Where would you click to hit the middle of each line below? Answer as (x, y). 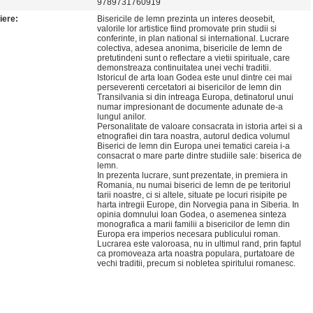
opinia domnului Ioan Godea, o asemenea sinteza (192, 214)
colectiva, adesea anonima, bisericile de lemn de (190, 48)
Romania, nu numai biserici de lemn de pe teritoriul (194, 185)
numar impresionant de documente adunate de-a (190, 107)
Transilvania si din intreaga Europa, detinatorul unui (195, 97)
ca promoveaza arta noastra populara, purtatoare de (196, 254)
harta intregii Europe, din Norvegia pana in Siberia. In (198, 205)
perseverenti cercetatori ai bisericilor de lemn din (189, 87)
